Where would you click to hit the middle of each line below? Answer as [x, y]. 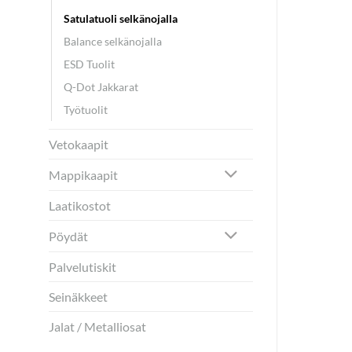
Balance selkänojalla [113, 42]
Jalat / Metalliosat [97, 326]
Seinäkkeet [78, 296]
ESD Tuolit [89, 64]
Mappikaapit [83, 175]
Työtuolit [86, 110]
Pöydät [68, 236]
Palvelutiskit [82, 266]
